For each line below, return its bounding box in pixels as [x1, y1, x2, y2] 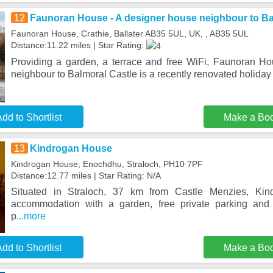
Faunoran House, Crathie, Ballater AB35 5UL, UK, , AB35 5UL [10, 29, 249, 38]
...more [16, 211, 46, 221]
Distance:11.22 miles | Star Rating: [10, 40, 146, 50]
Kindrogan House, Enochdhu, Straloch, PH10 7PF [10, 159, 203, 169]
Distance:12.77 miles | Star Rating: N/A [10, 171, 161, 180]
